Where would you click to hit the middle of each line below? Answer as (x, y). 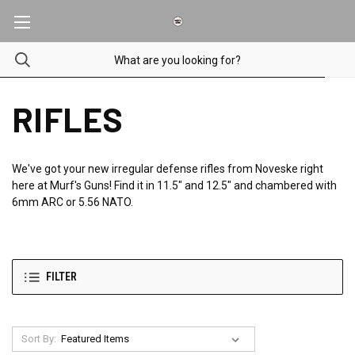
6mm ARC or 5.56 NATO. (73, 202)
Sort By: (38, 339)
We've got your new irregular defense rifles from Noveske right (168, 169)
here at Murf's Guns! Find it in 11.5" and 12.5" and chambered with (174, 185)
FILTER (61, 277)
